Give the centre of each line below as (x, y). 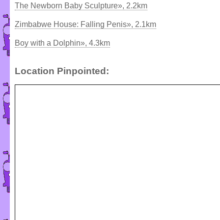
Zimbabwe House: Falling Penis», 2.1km (85, 24)
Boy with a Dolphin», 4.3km (62, 43)
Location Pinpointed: (62, 71)
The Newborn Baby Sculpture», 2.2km (81, 5)
